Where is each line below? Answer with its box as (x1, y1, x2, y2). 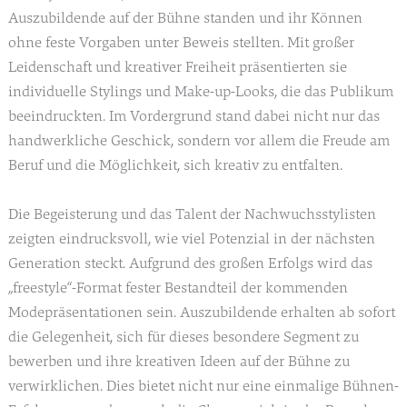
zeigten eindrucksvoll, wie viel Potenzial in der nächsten (7, 228, 375, 248)
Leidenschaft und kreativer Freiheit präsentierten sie (7, 57, 347, 77)
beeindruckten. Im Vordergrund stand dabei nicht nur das (7, 106, 380, 126)
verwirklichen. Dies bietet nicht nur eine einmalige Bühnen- (7, 375, 399, 395)
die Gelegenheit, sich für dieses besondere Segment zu (7, 326, 359, 346)
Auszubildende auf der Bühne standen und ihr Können (7, 8, 362, 28)
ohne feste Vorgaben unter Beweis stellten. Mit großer (7, 33, 354, 53)
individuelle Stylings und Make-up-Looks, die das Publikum (7, 82, 393, 102)
